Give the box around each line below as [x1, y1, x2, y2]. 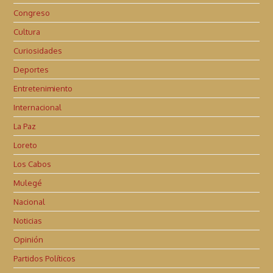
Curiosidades [13, 46, 63, 56]
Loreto [13, 140, 38, 151]
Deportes [13, 65, 49, 75]
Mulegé [13, 178, 43, 188]
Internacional [13, 102, 62, 113]
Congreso [13, 8, 51, 18]
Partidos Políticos [13, 253, 76, 264]
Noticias [13, 216, 43, 226]
